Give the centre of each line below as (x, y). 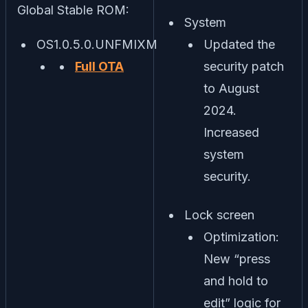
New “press (237, 259)
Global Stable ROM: (73, 10)
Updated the (239, 45)
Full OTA (99, 67)
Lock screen (219, 215)
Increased (231, 133)
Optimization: (241, 237)
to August (231, 89)
